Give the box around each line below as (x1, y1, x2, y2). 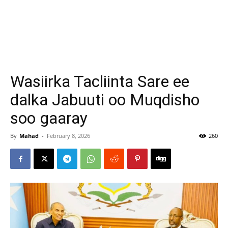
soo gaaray (10, 108, 88, 128)
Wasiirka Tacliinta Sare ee (10, 72, 189, 91)
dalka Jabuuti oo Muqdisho (10, 90, 199, 109)
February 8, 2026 (47, 132, 90, 139)
